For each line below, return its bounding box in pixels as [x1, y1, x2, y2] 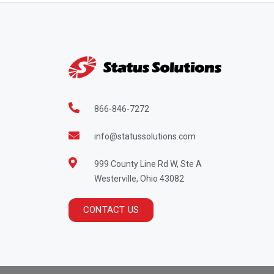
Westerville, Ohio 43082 [94, 173, 184, 183]
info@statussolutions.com [94, 131, 196, 141]
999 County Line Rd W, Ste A [94, 158, 202, 169]
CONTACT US [83, 204, 139, 215]
